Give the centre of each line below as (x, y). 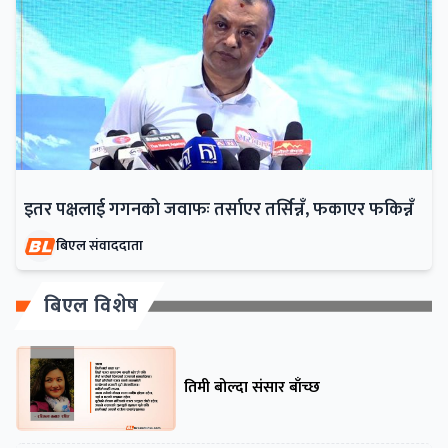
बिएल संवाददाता (99, 246)
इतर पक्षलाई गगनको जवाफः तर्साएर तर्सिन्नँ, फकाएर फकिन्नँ (219, 210)
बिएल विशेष (91, 306)
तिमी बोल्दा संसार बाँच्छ (252, 388)
